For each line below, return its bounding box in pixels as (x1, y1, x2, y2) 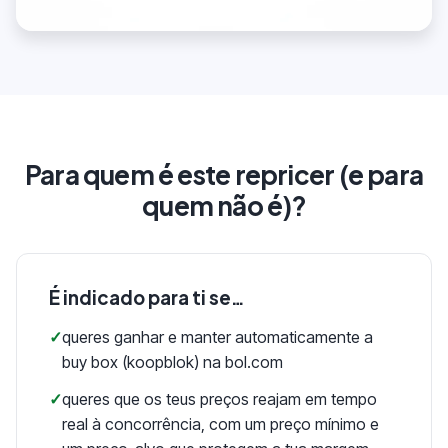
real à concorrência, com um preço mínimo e (62, 413, 379, 434)
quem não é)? (142, 188, 306, 222)
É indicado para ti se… (49, 285, 245, 309)
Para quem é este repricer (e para (24, 157, 424, 191)
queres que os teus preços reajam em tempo (62, 388, 377, 409)
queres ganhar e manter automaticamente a (62, 326, 373, 347)
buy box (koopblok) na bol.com (62, 351, 283, 372)
